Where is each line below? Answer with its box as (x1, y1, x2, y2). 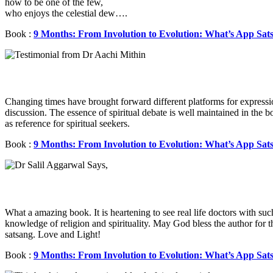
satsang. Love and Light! (5, 229, 101, 239)
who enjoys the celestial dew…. (5, 7, 127, 18)
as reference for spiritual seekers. (5, 118, 130, 129)
